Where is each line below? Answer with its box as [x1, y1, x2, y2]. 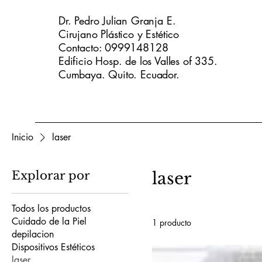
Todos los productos [12, 202, 91, 215]
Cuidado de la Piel [12, 215, 87, 227]
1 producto [152, 217, 191, 228]
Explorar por [12, 168, 90, 182]
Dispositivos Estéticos [12, 241, 95, 253]
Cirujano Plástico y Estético [58, 27, 179, 41]
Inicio [12, 131, 33, 143]
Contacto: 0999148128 [58, 40, 172, 54]
